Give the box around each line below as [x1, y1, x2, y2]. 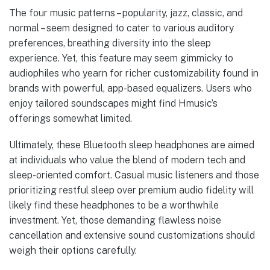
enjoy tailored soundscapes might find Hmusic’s [9, 97, 218, 109]
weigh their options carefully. [9, 245, 137, 257]
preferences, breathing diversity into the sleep [9, 37, 211, 49]
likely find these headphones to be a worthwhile [9, 199, 219, 212]
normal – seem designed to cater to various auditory [9, 22, 234, 34]
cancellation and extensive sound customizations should [9, 230, 255, 242]
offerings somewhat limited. [9, 112, 132, 124]
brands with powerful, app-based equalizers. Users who [9, 82, 252, 94]
